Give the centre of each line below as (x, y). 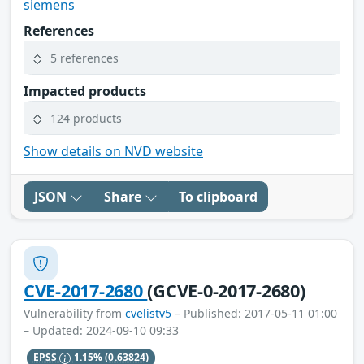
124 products (86, 118)
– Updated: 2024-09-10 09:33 (101, 331)
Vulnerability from (74, 314)
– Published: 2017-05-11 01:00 (254, 314)
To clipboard (218, 197)
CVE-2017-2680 (86, 291)
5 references (84, 58)
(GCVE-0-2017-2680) (226, 291)
